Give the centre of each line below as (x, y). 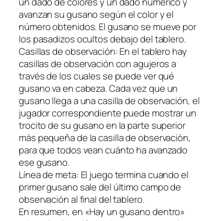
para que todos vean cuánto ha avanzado (103, 150)
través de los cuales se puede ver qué (97, 76)
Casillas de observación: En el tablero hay (103, 51)
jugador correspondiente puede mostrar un (108, 113)
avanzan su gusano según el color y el (96, 14)
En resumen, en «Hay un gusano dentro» (102, 211)
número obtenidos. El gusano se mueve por (108, 26)
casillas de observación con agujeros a (98, 63)
